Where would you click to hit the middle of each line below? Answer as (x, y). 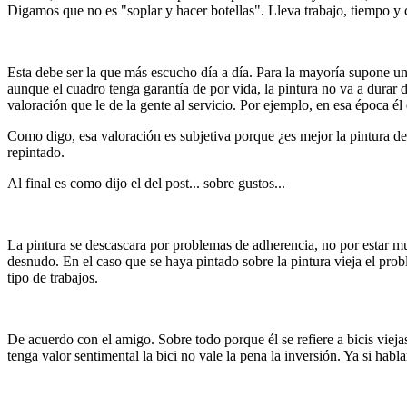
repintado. (36, 152)
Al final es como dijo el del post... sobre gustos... (146, 183)
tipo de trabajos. (53, 277)
